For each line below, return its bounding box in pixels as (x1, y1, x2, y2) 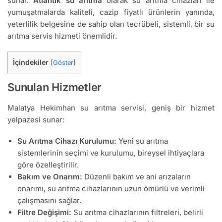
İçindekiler (13, 58, 49, 67)
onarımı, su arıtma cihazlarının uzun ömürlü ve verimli (17, 184, 205, 194)
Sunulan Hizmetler (7, 80, 102, 94)
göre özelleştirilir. (17, 160, 79, 170)
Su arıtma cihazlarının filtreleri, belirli (71, 208, 203, 218)
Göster (53, 59, 73, 67)
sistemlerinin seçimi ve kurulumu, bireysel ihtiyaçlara (17, 148, 204, 158)
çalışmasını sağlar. (17, 196, 81, 206)
